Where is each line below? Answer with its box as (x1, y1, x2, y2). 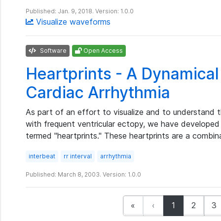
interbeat (29, 152, 55, 160)
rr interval (64, 152, 92, 160)
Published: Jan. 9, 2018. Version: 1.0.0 (26, 7, 134, 15)
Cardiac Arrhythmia (26, 83, 170, 102)
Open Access (82, 47, 123, 54)
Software (38, 47, 67, 54)
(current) (175, 200, 207, 210)
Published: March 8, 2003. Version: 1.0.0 (26, 171, 141, 178)
